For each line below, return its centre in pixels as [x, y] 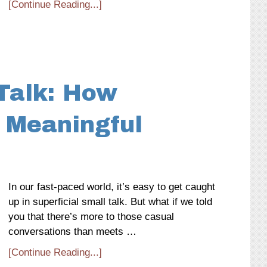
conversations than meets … [72, 232]
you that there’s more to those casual [91, 217]
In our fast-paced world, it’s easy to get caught [112, 187]
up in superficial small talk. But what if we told [110, 202]
